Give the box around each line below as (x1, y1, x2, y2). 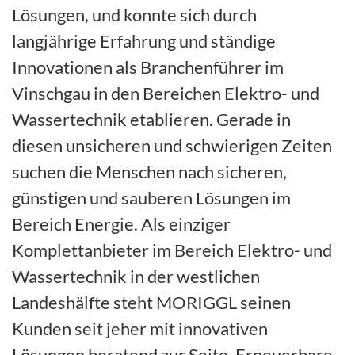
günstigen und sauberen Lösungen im (12, 186, 291, 208)
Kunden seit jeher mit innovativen (12, 317, 268, 339)
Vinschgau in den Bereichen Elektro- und (12, 82, 319, 104)
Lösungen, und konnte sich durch (12, 3, 257, 25)
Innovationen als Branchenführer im (12, 55, 284, 78)
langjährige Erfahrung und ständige (12, 29, 276, 52)
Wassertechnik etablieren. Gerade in (12, 108, 291, 130)
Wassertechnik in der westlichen (12, 265, 260, 287)
